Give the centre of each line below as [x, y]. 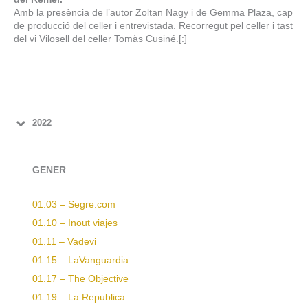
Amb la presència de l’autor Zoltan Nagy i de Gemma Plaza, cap [153, 13]
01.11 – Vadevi [64, 242]
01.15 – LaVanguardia [80, 261]
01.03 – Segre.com [74, 205]
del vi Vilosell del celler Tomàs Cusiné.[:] [100, 39]
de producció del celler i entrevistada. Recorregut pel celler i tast [153, 26]
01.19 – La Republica [79, 298]
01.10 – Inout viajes [75, 223]
